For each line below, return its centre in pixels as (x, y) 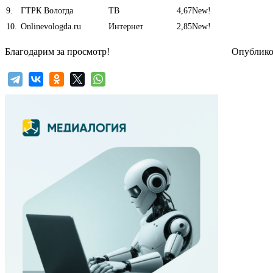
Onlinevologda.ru (50, 26)
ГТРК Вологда (46, 10)
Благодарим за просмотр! (57, 51)
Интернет (126, 26)
